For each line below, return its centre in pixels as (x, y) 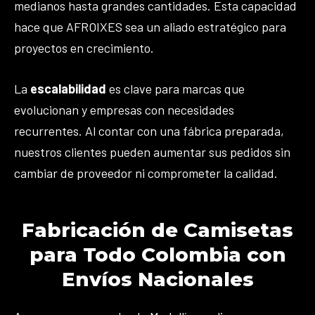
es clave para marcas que (175, 89)
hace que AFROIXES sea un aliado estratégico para (150, 26)
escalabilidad (68, 89)
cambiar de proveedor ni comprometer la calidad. (146, 173)
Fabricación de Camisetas (157, 230)
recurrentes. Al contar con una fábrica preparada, (149, 131)
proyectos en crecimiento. (84, 47)
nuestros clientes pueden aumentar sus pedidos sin (152, 152)
